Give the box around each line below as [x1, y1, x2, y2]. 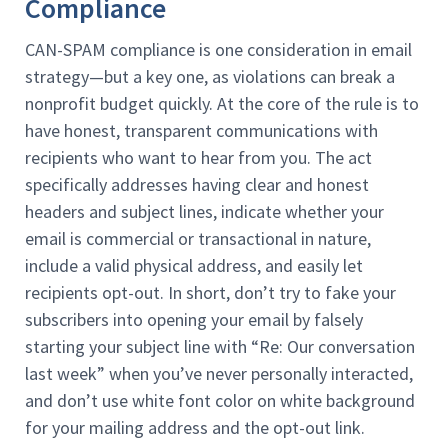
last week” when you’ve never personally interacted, [25, 362, 413, 386]
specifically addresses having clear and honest [25, 173, 369, 197]
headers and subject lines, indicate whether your [25, 200, 384, 224]
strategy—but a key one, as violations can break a [25, 65, 395, 89]
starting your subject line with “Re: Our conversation [25, 335, 415, 359]
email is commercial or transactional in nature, [25, 227, 371, 251]
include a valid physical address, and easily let [25, 254, 363, 278]
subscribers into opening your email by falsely [25, 308, 363, 332]
